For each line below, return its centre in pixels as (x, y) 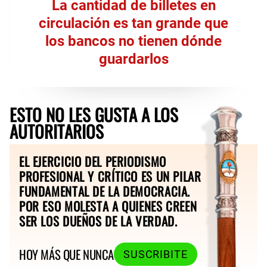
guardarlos (133, 59)
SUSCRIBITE (155, 254)
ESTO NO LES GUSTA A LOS (94, 114)
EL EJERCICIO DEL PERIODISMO (93, 161)
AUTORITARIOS (57, 131)
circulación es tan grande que (133, 23)
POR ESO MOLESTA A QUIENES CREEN (108, 206)
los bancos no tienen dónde (133, 41)
